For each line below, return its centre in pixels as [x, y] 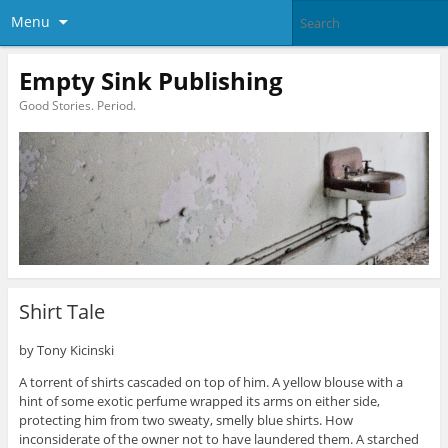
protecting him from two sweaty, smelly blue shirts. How [185, 420]
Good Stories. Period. [77, 105]
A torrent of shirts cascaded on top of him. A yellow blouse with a [210, 382]
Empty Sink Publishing [150, 80]
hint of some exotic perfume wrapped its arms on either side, [199, 401]
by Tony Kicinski [66, 350]
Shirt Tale [61, 312]
